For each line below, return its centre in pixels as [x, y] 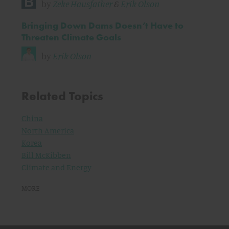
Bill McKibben [46, 155]
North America [48, 130]
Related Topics [62, 96]
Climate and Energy [56, 167]
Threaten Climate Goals [71, 37]
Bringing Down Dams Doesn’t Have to [102, 25]
